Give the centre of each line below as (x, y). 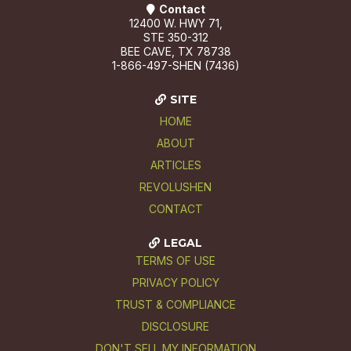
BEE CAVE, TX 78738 (175, 51)
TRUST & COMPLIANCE (175, 304)
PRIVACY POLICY (175, 282)
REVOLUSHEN (175, 186)
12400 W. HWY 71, (175, 23)
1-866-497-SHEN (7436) (175, 65)
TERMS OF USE (175, 260)
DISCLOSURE (175, 326)
